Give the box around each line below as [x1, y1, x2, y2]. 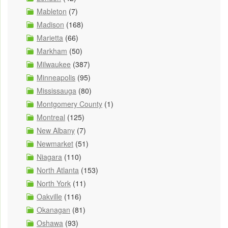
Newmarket [37, 138, 73, 149]
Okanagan [37, 204, 70, 215]
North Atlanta [37, 164, 79, 175]
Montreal [37, 111, 65, 122]
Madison [37, 19, 64, 30]
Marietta [37, 32, 63, 43]
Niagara [37, 151, 62, 162]
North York [37, 178, 71, 188]
